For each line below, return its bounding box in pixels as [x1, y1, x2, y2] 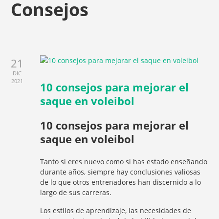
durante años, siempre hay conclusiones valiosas [40, 167, 201, 176]
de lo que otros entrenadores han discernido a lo [40, 177, 201, 187]
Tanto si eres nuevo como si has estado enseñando [40, 157, 208, 166]
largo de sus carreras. [40, 188, 112, 197]
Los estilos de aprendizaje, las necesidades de [40, 206, 192, 215]
